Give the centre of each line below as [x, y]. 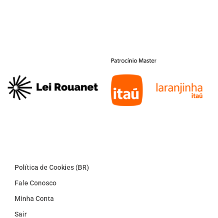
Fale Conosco [36, 183]
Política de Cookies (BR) [52, 167]
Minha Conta [34, 199]
